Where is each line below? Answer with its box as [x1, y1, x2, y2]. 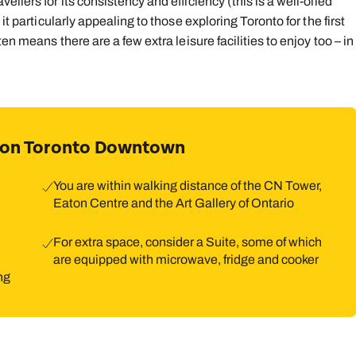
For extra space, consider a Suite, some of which [52, 235, 322, 250]
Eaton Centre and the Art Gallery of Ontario [52, 196, 294, 211]
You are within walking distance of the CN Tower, [52, 179, 322, 193]
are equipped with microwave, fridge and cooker [52, 253, 319, 267]
